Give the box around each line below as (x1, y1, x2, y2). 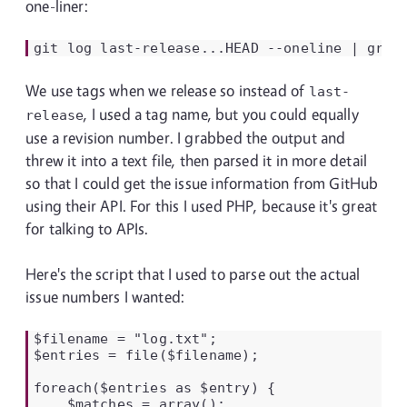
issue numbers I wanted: (25, 287, 185, 306)
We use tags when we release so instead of (25, 81, 309, 100)
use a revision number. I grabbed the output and (25, 128, 346, 147)
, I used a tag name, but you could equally (84, 104, 359, 124)
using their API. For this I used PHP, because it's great (25, 196, 378, 215)
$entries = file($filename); (33, 347, 259, 362)
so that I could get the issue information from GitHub (25, 174, 379, 193)
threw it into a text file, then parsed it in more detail (25, 151, 368, 170)
